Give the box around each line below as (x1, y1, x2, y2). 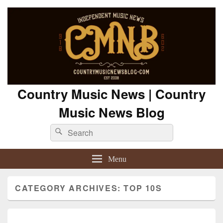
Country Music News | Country (17, 85, 206, 104)
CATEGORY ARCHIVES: (15, 182, 124, 194)
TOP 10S (123, 182, 162, 194)
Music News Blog (58, 103, 165, 122)
